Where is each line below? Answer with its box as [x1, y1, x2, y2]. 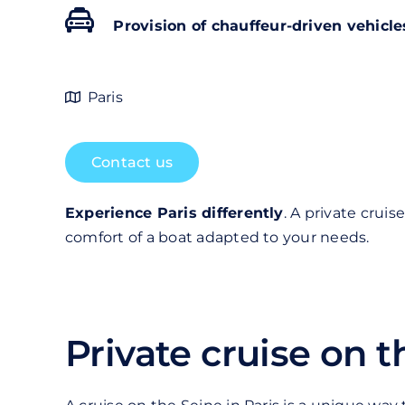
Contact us [90, 154, 174, 172]
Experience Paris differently [64, 204, 284, 222]
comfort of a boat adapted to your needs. [64, 229, 370, 247]
